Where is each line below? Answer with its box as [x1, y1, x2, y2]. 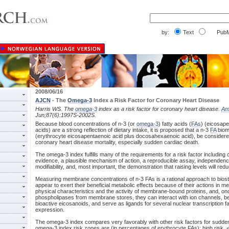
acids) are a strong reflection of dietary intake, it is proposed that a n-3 [35, 127, 210, 133]
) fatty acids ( [158, 121, 191, 127]
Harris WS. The [35, 106, 75, 112]
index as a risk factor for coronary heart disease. [97, 106, 221, 112]
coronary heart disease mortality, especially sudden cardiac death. [35, 139, 199, 145]
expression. [35, 207, 64, 213]
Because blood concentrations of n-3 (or [35, 121, 136, 127]
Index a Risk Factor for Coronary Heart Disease [92, 97, 219, 103]
